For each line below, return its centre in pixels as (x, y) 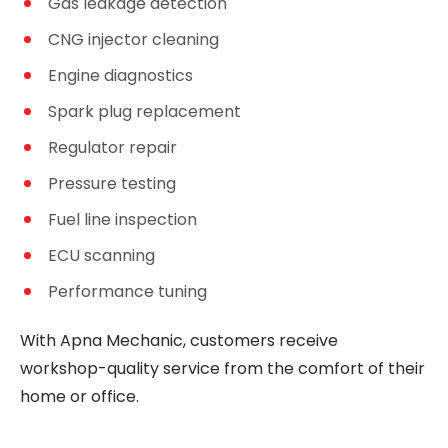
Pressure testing (112, 183)
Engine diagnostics (120, 75)
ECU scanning (101, 255)
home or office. (79, 396)
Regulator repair (112, 147)
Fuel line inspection (122, 219)
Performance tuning (127, 291)
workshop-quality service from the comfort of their (222, 368)
